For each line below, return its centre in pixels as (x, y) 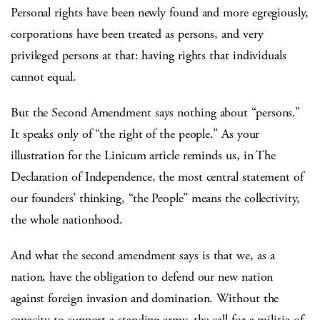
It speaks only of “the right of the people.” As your (135, 134)
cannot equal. (44, 77)
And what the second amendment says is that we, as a (143, 256)
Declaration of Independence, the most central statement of (157, 177)
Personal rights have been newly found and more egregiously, (160, 13)
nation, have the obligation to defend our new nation (142, 277)
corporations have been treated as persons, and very (137, 34)
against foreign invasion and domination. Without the (145, 299)
